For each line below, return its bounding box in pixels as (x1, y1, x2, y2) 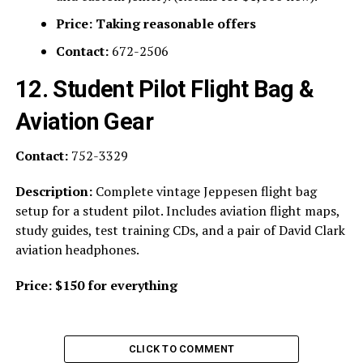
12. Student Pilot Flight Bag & (15, 75, 314, 104)
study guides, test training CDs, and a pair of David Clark (15, 221, 345, 240)
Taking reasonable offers (95, 15, 256, 33)
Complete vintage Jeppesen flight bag (92, 182, 317, 201)
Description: (15, 182, 92, 201)
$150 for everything (54, 276, 177, 295)
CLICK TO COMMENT (128, 343, 235, 356)
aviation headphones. (15, 241, 139, 259)
